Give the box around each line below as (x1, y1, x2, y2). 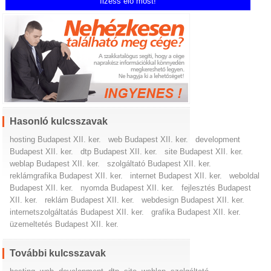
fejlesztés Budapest (181, 183, 252, 192)
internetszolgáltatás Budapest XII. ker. (10, 207, 145, 217)
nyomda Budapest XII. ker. (80, 183, 175, 192)
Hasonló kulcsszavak (10, 116, 108, 126)
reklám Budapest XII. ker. (45, 195, 135, 204)
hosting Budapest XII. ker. (10, 134, 102, 144)
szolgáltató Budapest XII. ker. (107, 158, 212, 168)
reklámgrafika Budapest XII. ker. (10, 171, 123, 180)
